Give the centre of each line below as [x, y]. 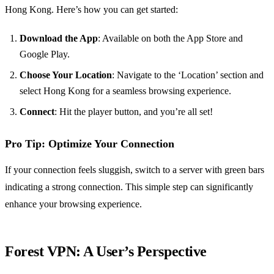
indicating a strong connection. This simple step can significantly [129, 187]
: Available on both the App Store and [170, 39]
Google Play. [45, 54]
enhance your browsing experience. [73, 204]
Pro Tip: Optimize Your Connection [90, 144]
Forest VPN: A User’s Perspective [106, 252]
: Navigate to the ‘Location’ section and [188, 75]
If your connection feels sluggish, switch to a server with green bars [135, 170]
